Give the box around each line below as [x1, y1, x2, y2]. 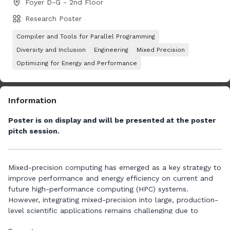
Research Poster [25, 14, 82, 23]
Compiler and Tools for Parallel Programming [16, 33, 155, 40]
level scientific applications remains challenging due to [8, 206, 198, 215]
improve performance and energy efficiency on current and [8, 174, 213, 182]
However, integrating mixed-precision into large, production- [8, 196, 218, 204]
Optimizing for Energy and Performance [16, 60, 137, 67]
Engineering [94, 46, 128, 53]
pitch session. [8, 127, 60, 135]
